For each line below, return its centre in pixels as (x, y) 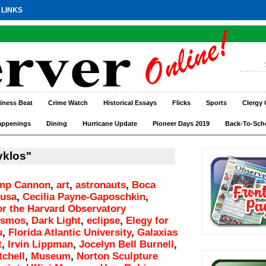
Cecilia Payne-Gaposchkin (84, 197)
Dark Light (56, 221)
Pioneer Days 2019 (181, 123)
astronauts (101, 185)
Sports (216, 103)
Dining (57, 123)
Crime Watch (68, 103)
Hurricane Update (110, 123)
